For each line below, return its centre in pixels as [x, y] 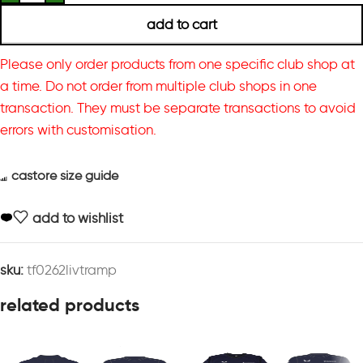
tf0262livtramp [72, 270]
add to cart [181, 24]
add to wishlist [78, 218]
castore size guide [65, 175]
